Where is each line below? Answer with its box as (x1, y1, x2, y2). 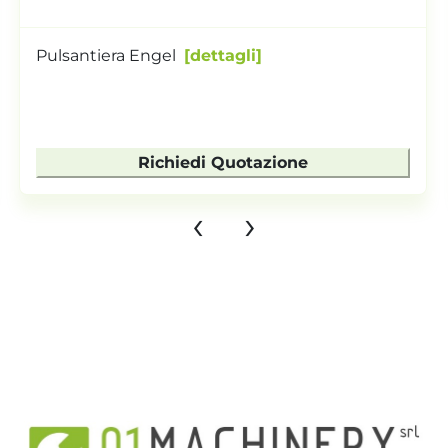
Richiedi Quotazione (138, 152, 309, 172)
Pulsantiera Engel (36, 45, 177, 65)
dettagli (190, 45, 257, 65)
